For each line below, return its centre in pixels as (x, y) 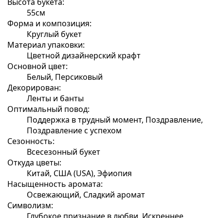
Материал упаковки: (46, 45)
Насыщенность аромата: (55, 184)
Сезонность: (31, 141)
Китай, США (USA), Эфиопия (79, 173)
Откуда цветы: (34, 162)
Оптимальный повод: (48, 109)
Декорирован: (34, 87)
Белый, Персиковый (65, 77)
